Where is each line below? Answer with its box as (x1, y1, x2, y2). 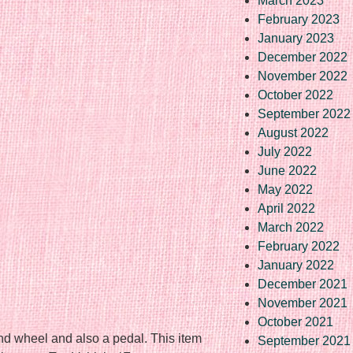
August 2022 (258, 125, 329, 139)
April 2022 (258, 201, 315, 215)
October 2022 (258, 87, 333, 102)
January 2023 (258, 31, 334, 45)
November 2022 (258, 69, 347, 83)
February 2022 (258, 239, 340, 253)
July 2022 (258, 144, 312, 158)
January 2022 (258, 258, 334, 272)
